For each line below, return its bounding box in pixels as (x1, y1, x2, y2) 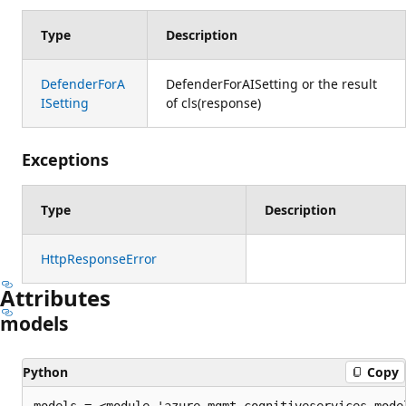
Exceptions (22, 148, 109, 170)
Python (23, 362, 68, 381)
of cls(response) (166, 93, 261, 111)
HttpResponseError (41, 249, 157, 267)
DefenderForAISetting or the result (166, 74, 377, 92)
